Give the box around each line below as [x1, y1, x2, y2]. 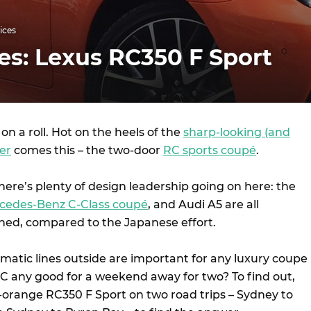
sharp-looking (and [183, 126, 290, 139]
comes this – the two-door [11, 144, 163, 157]
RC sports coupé [163, 144, 256, 157]
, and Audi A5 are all [148, 198, 259, 211]
